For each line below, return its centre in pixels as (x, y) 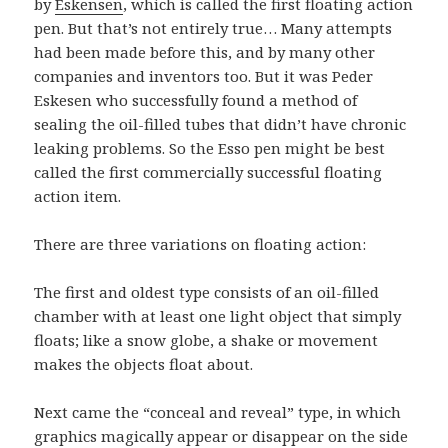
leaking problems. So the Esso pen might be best (210, 147)
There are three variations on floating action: (200, 243)
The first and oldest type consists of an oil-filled (207, 291)
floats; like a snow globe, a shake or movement (206, 339)
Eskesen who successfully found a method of (196, 99)
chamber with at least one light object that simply (218, 315)
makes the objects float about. (144, 363)
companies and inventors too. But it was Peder (204, 75)
